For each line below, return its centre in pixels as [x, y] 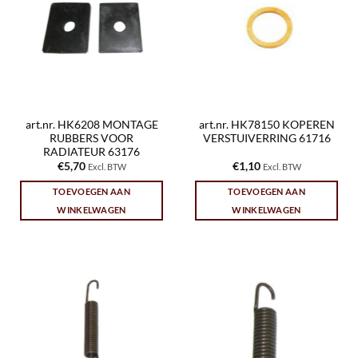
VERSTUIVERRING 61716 [267, 138]
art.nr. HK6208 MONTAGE [91, 124]
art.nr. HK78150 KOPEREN [267, 124]
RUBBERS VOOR [91, 138]
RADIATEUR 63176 [91, 151]
